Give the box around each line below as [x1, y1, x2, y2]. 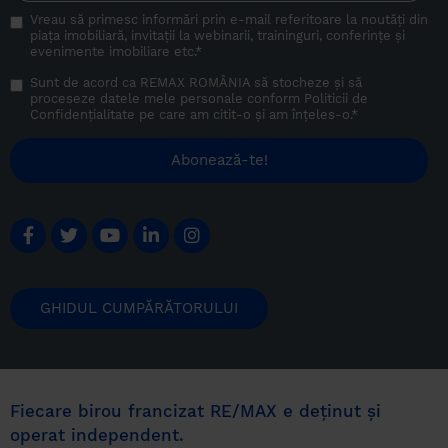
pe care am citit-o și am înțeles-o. [135, 106, 351, 122]
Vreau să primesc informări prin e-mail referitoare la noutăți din [30, 11, 428, 27]
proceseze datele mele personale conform [30, 90, 304, 106]
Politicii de [304, 90, 368, 106]
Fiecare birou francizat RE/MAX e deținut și [10, 400, 381, 421]
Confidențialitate [30, 106, 135, 122]
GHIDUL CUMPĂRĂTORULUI [40, 298, 238, 317]
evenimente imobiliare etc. [30, 43, 195, 59]
